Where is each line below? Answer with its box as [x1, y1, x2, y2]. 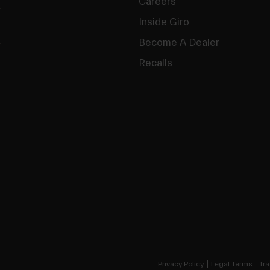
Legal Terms [211, 259, 252, 268]
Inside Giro [139, 16, 189, 28]
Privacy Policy [158, 259, 204, 268]
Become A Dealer [139, 36, 219, 48]
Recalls [139, 57, 172, 69]
